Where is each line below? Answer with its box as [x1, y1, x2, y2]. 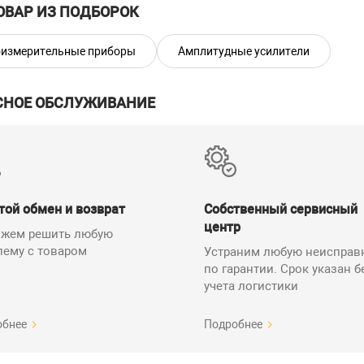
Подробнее [203, 318, 262, 331]
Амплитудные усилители [178, 45, 310, 58]
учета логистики [203, 279, 298, 293]
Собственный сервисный [203, 201, 357, 217]
